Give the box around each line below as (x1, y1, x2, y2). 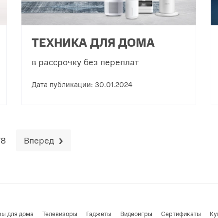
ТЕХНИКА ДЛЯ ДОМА (32, 33, 155, 50)
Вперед (24, 134, 54, 146)
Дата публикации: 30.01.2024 (32, 78, 133, 89)
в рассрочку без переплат (32, 55, 139, 68)
